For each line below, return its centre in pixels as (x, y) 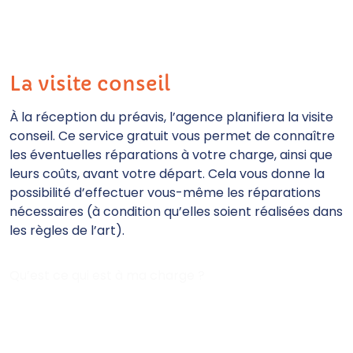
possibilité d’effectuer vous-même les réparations (165, 193)
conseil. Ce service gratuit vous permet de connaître (172, 136)
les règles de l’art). (67, 230)
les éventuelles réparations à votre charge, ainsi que (171, 155)
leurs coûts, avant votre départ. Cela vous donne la (167, 174)
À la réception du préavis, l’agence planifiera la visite (171, 117)
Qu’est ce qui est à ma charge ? (107, 275)
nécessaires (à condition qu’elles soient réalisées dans (176, 212)
